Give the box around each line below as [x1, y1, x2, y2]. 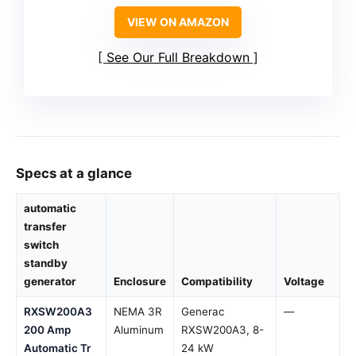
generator [24, 275, 76, 288]
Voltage [284, 275, 324, 288]
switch [24, 238, 59, 252]
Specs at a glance [16, 165, 132, 182]
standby [24, 257, 68, 270]
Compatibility [181, 275, 253, 288]
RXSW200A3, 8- [181, 323, 264, 337]
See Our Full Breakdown [106, 49, 250, 66]
